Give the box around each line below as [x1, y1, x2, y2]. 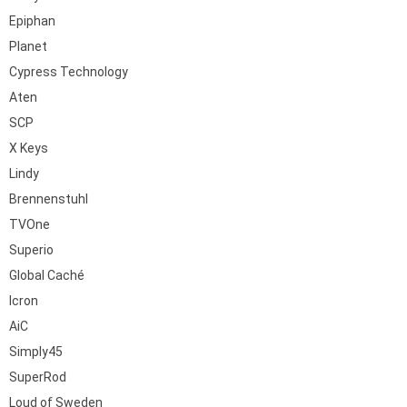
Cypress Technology [9, 65, 128, 79]
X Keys [9, 141, 48, 155]
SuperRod [9, 370, 66, 384]
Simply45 [9, 344, 63, 359]
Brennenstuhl [9, 192, 88, 206]
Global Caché [9, 268, 84, 283]
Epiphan [9, 14, 55, 28]
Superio [9, 243, 54, 257]
